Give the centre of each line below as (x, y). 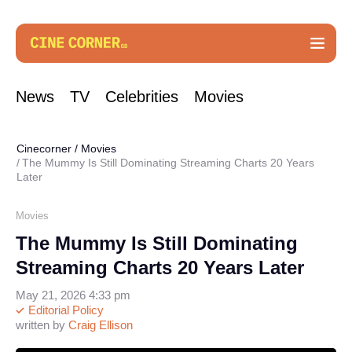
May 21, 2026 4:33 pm (73, 295)
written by (42, 325)
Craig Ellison (101, 325)
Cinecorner (44, 148)
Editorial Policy (64, 310)
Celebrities (142, 97)
